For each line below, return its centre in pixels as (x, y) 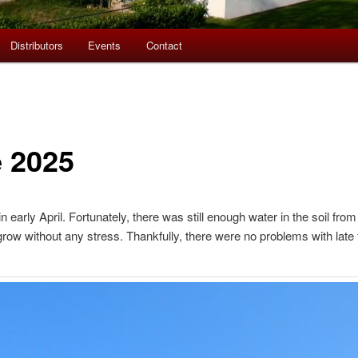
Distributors (36, 46)
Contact (164, 46)
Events (105, 46)
